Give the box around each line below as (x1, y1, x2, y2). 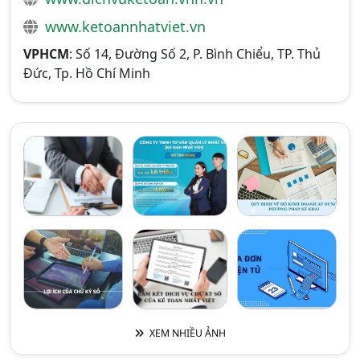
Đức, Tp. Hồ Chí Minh (23, 64, 150, 82)
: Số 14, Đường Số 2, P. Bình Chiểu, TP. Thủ (69, 45, 321, 63)
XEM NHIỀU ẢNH (146, 326, 226, 340)
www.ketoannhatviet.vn (45, 17, 206, 36)
